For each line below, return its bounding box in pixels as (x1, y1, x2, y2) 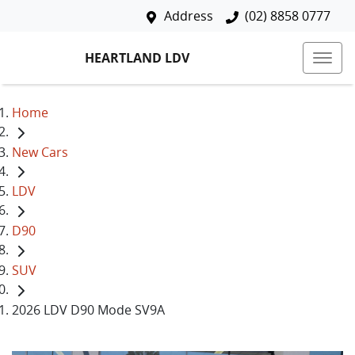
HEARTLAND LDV (85, 48, 189, 67)
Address (164, 7, 213, 25)
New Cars (12, 143, 68, 161)
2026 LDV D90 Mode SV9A (12, 300, 165, 319)
